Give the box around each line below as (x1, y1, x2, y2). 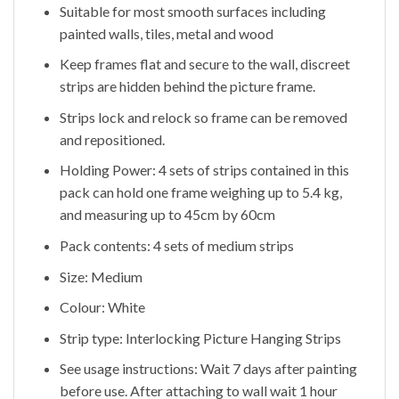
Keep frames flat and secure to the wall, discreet (59, 55, 350, 73)
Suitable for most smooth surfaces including (59, 2, 326, 20)
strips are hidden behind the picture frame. (59, 77, 315, 95)
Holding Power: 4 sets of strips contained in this (59, 161, 349, 179)
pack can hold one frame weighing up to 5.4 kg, (59, 183, 342, 201)
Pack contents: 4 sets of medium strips (59, 236, 294, 254)
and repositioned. (59, 130, 165, 148)
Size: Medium (59, 267, 142, 285)
